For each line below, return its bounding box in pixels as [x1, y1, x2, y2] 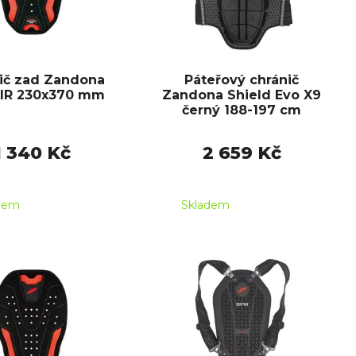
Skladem [181, 198, 230, 213]
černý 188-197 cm [182, 103, 301, 118]
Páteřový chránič [184, 72, 299, 88]
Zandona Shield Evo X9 [162, 87, 321, 103]
